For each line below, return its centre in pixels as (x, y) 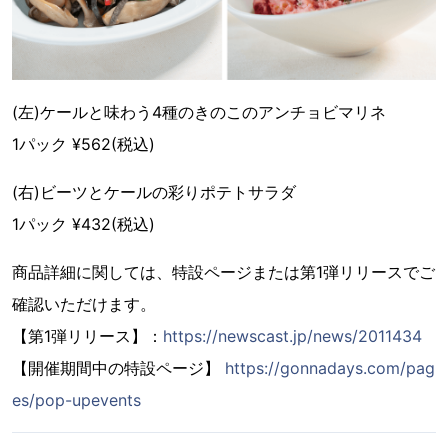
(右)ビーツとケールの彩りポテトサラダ (162, 191)
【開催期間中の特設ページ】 (118, 367)
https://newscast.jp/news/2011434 (292, 335)
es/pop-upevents (76, 399)
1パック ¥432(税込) (83, 223)
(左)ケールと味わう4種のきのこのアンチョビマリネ (199, 111)
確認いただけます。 (84, 303)
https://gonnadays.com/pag (330, 367)
